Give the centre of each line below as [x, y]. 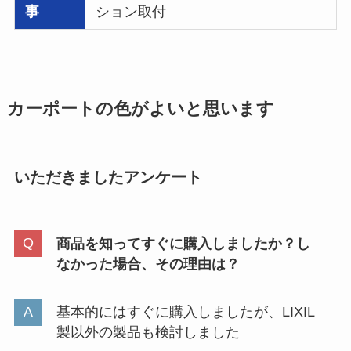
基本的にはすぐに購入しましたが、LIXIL [185, 312]
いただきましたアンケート [108, 177]
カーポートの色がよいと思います [140, 109]
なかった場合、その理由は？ [148, 264]
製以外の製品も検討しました [148, 333]
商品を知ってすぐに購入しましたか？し [183, 243]
